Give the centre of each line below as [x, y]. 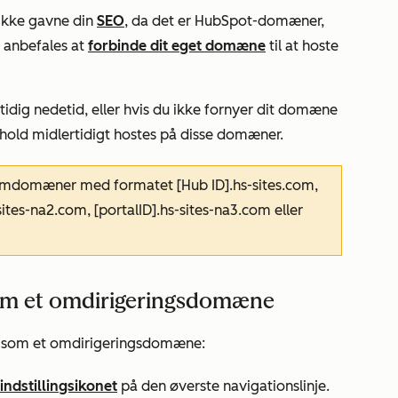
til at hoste [302, 46]
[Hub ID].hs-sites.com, [247, 185]
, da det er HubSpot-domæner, [224, 21]
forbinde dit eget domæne [177, 46]
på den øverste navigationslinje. [223, 386]
